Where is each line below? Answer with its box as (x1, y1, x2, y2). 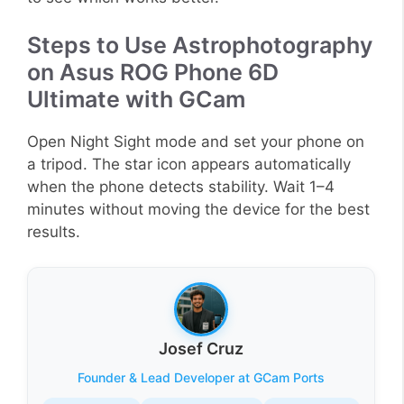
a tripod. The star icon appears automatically (27, 155, 351, 174)
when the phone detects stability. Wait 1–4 (27, 178, 335, 197)
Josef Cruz (159, 338, 243, 358)
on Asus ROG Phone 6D (27, 59, 279, 87)
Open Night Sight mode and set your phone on (27, 133, 364, 151)
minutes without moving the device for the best (27, 200, 370, 219)
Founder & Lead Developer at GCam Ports (78, 369, 325, 385)
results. (27, 223, 80, 242)
